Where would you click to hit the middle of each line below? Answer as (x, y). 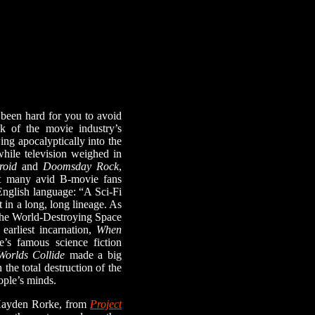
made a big (94, 255)
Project (106, 304)
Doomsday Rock (81, 166)
